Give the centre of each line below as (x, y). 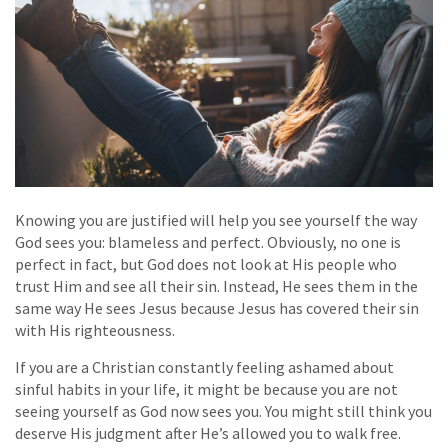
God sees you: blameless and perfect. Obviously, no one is (208, 242)
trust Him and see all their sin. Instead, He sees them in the (216, 286)
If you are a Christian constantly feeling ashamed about (204, 367)
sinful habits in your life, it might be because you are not (206, 389)
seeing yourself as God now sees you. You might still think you (223, 411)
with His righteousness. (95, 330)
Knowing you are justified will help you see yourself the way (216, 220)
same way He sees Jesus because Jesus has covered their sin (217, 308)
